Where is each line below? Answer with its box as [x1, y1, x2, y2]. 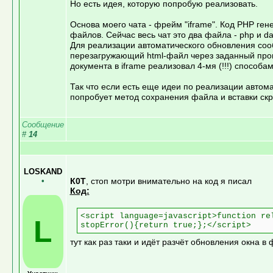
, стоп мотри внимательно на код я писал [85, 175, 252, 186]
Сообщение [21, 119, 64, 129]
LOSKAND [23, 166, 62, 176]
